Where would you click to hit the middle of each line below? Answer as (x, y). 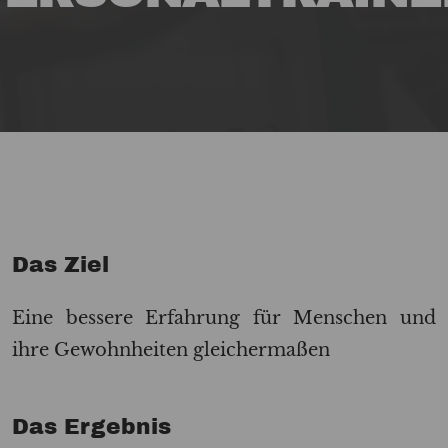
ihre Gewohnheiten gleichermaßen (171, 349)
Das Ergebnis (91, 426)
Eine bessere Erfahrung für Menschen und (224, 317)
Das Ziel (60, 264)
